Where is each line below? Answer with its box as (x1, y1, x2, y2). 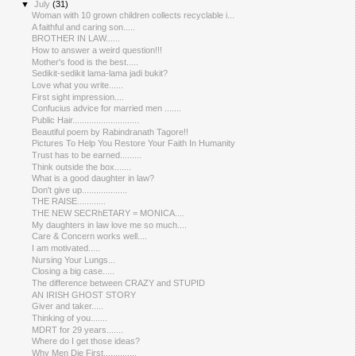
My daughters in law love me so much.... (32, 219, 188, 230)
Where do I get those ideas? (32, 336, 141, 346)
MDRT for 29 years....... (32, 324, 124, 335)
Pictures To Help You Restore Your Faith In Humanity (32, 138, 236, 149)
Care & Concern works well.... (32, 231, 148, 242)
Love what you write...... (32, 80, 124, 91)
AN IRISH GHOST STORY (32, 289, 137, 300)
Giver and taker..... (32, 301, 104, 311)
